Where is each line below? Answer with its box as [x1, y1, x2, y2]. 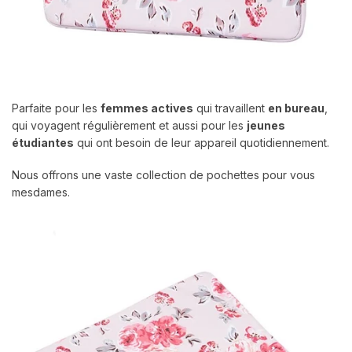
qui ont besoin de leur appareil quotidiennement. [74, 135, 329, 149]
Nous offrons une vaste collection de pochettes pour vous [12, 168, 315, 182]
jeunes [247, 118, 285, 132]
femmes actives [101, 101, 193, 115]
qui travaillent [193, 101, 268, 115]
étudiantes [12, 135, 74, 149]
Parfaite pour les [12, 101, 101, 115]
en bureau [268, 101, 324, 115]
